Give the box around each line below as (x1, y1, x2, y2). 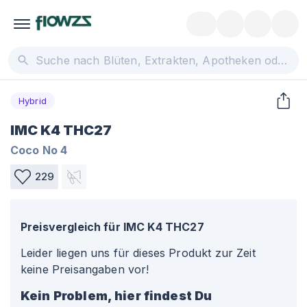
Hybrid (19, 95, 47, 106)
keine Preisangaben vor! (21, 262, 149, 276)
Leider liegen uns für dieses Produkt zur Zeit (21, 246, 256, 260)
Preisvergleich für (21, 220, 121, 234)
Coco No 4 (10, 143, 68, 157)
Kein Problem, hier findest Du (21, 288, 212, 303)
